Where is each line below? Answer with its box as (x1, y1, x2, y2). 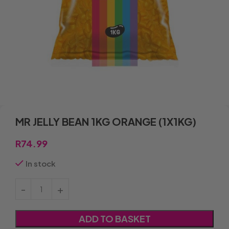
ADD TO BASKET (78, 213, 151, 224)
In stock (26, 158, 56, 168)
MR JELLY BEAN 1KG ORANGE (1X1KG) (15, 115, 196, 128)
